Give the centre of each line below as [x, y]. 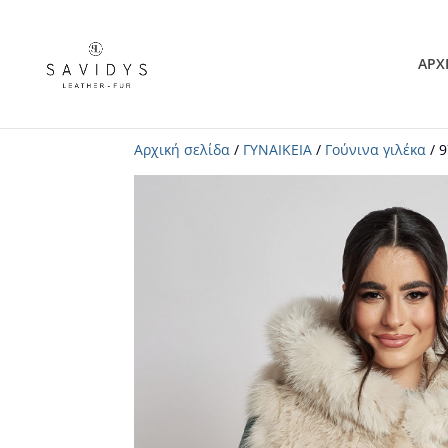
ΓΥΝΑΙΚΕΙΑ [278, 149]
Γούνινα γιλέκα [376, 149]
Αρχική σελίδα [182, 149]
